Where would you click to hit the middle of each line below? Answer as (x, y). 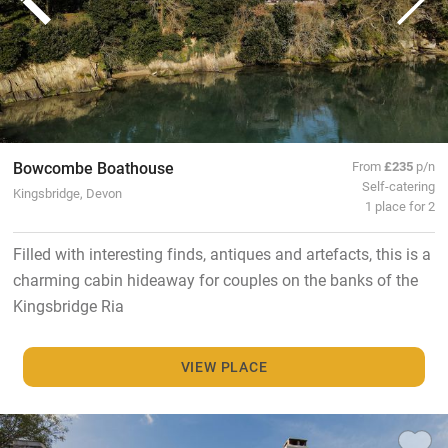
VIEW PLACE (224, 367)
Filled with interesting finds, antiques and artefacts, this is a (221, 253)
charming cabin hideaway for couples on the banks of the (215, 279)
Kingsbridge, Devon (67, 192)
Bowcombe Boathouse (93, 167)
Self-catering (399, 185)
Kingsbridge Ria (68, 305)
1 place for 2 (400, 205)
